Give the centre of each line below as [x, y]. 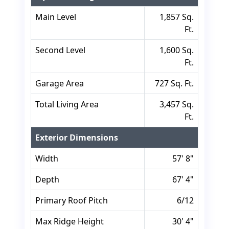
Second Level [60, 50]
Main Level [56, 17]
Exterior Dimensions [77, 138]
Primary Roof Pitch [72, 201]
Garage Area [60, 84]
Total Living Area [67, 105]
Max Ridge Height [70, 222]
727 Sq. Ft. [174, 84]
